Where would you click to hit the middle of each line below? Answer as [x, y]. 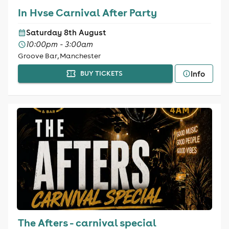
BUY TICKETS [101, 73]
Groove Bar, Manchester [59, 56]
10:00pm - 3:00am [59, 44]
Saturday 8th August [66, 32]
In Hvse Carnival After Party [87, 12]
